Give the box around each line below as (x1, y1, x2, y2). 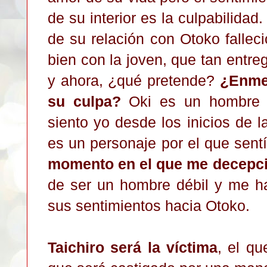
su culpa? (48, 92, 129, 110)
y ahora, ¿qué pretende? (48, 72, 220, 89)
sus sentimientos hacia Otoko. (48, 197, 250, 214)
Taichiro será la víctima (48, 238, 218, 256)
